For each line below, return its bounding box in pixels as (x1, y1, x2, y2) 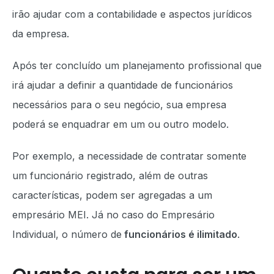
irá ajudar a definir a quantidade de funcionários (12, 78, 233, 91)
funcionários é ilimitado (122, 228, 237, 240)
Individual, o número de (12, 228, 122, 240)
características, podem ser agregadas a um (12, 188, 212, 201)
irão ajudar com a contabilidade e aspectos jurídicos (12, 7, 252, 20)
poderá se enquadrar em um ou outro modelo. (12, 117, 232, 130)
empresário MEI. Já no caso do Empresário (12, 208, 215, 221)
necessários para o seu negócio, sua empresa (12, 98, 226, 111)
